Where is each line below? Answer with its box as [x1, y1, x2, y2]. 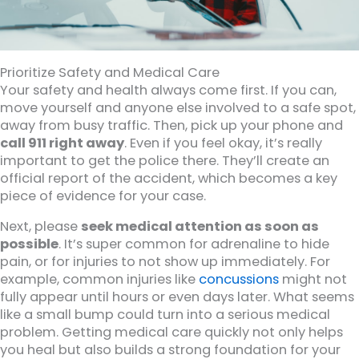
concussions [199, 270, 279, 289]
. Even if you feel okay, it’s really [124, 133, 322, 152]
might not [279, 270, 347, 289]
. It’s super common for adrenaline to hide [58, 235, 329, 254]
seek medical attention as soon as [81, 217, 319, 236]
